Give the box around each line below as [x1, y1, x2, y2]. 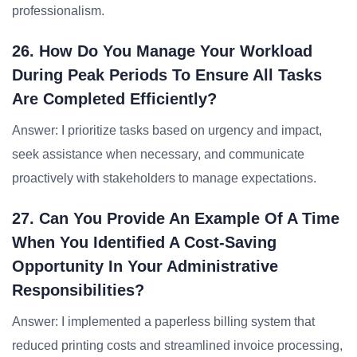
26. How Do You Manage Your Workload [12, 42, 312, 60]
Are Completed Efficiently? [12, 90, 217, 108]
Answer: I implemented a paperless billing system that [12, 315, 315, 328]
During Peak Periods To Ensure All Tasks [12, 66, 322, 84]
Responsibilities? [12, 281, 144, 299]
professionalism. [12, 4, 104, 18]
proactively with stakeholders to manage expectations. [12, 171, 316, 185]
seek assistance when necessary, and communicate [12, 147, 304, 161]
